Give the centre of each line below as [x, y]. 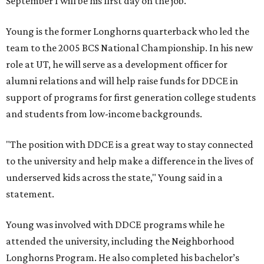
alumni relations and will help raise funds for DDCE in [122, 81]
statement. [30, 194]
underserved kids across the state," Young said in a [114, 177]
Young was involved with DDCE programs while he [115, 225]
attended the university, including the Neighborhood [120, 241]
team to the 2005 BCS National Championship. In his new [129, 48]
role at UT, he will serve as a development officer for [117, 64]
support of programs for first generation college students [131, 97]
